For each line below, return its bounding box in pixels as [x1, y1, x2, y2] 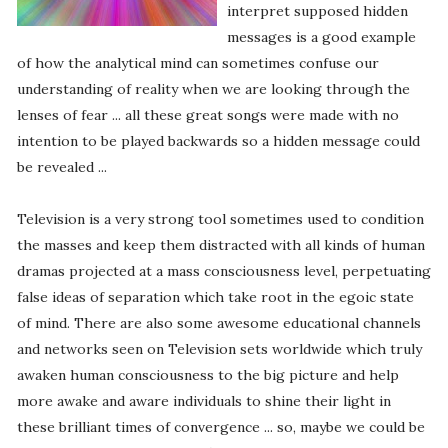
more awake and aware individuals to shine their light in [16, 392, 391, 411]
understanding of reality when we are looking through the [16, 80, 410, 99]
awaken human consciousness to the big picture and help [16, 366, 399, 385]
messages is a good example [226, 28, 416, 47]
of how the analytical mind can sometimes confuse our [16, 54, 379, 73]
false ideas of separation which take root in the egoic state [16, 288, 414, 307]
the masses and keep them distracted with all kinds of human [16, 236, 425, 255]
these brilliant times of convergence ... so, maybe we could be [16, 418, 425, 437]
